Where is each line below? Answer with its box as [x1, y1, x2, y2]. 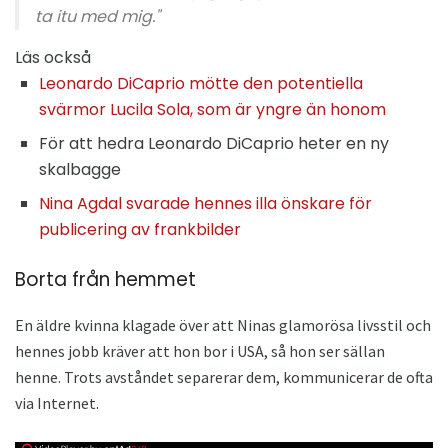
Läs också [15, 46, 91, 70]
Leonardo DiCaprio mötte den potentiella [39, 72, 363, 96]
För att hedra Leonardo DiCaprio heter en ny [39, 132, 389, 156]
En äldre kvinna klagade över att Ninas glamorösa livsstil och [15, 314, 431, 335]
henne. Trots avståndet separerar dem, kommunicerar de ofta [15, 366, 433, 387]
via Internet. [15, 392, 99, 413]
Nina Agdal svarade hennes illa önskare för [39, 192, 372, 216]
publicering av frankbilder [39, 218, 241, 242]
